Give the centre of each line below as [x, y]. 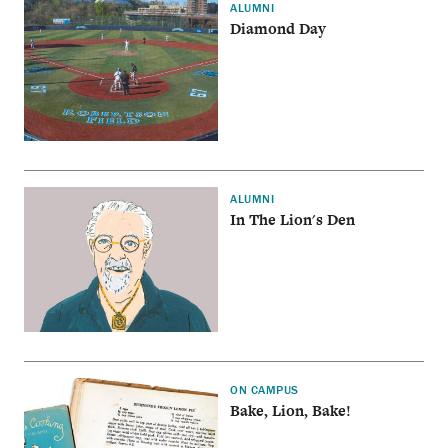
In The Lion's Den [293, 220]
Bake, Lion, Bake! [291, 411]
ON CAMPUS [264, 390]
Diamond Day [278, 28]
